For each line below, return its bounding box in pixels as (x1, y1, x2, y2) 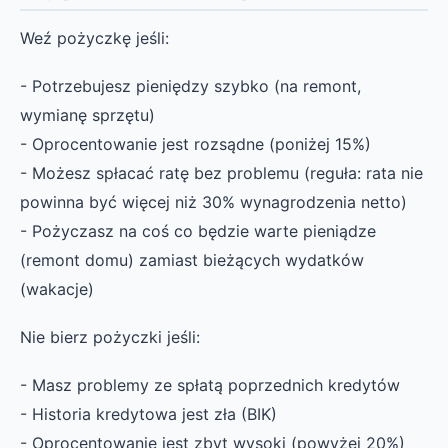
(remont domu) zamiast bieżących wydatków (20, 249, 364, 270)
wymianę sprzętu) (20, 104, 155, 125)
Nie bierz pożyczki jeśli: (20, 327, 200, 348)
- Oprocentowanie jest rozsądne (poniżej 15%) (20, 133, 371, 154)
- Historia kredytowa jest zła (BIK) (20, 404, 277, 425)
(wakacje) (20, 278, 94, 299)
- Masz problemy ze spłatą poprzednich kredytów (20, 375, 400, 396)
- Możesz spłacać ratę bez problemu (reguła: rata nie (20, 162, 423, 183)
